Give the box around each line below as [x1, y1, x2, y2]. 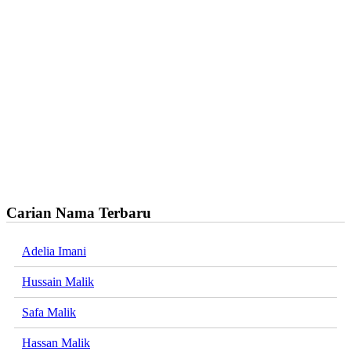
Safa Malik [22, 306, 76, 320]
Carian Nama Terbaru [6, 204, 151, 221]
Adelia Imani [22, 244, 86, 259]
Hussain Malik [22, 275, 94, 289]
